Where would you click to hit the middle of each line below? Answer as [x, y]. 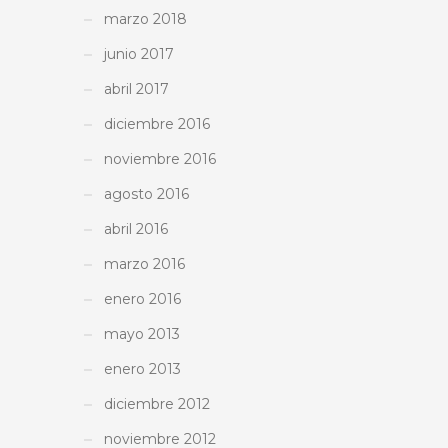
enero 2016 [142, 298]
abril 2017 [136, 88]
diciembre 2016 [157, 123]
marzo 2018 [145, 18]
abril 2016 [136, 228]
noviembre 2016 [160, 158]
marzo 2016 [144, 263]
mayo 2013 [142, 333]
